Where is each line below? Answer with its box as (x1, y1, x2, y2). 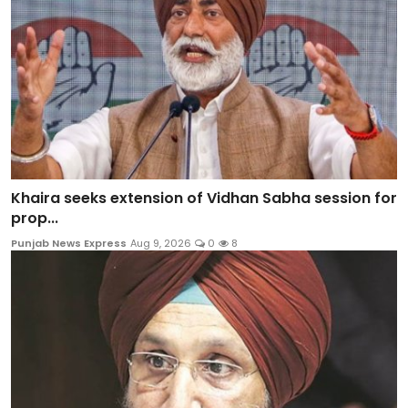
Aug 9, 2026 (130, 235, 191, 250)
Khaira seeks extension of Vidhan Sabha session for (11, 187, 397, 209)
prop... (11, 207, 58, 229)
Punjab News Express (11, 235, 127, 250)
